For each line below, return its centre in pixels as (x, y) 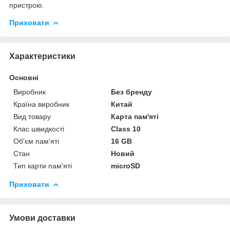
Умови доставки (42, 218)
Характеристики (42, 56)
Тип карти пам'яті (43, 166)
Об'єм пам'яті (36, 141)
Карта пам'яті (135, 116)
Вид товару (32, 116)
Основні (24, 77)
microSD (126, 166)
